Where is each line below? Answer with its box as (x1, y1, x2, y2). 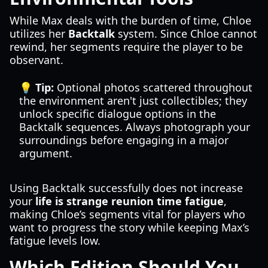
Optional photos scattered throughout (54, 80, 252, 95)
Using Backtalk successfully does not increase (10, 181, 243, 195)
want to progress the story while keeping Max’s (10, 220, 249, 234)
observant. (10, 53, 63, 67)
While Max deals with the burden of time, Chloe (10, 13, 251, 28)
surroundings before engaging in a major (19, 133, 229, 147)
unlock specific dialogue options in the (19, 106, 216, 121)
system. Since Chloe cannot (115, 26, 257, 41)
